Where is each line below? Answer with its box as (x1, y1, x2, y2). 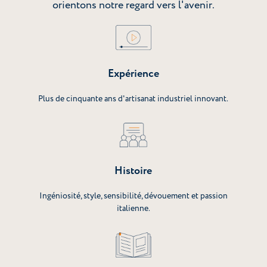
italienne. (116, 203, 150, 215)
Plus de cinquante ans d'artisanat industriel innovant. (38, 92, 229, 104)
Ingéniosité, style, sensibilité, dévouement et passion (39, 190, 228, 202)
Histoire (114, 163, 153, 179)
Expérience (107, 66, 159, 82)
